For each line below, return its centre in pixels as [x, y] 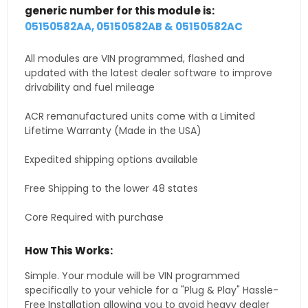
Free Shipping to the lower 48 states [111, 189]
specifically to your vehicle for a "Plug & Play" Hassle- [152, 290]
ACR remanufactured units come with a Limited [140, 117]
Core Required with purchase [94, 218]
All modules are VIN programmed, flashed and [135, 59]
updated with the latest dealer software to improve [148, 73]
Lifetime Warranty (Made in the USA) [113, 131]
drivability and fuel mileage [90, 88]
